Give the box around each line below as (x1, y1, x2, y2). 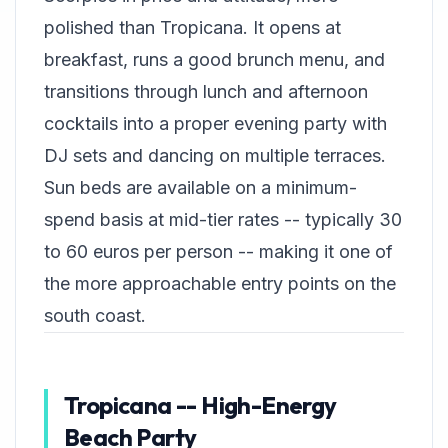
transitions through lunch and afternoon (44, 81, 368, 103)
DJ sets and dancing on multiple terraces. (44, 145, 386, 167)
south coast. (44, 305, 146, 327)
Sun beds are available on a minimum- (44, 177, 357, 199)
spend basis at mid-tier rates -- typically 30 (44, 209, 402, 231)
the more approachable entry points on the (44, 273, 396, 295)
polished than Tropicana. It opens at (44, 17, 341, 39)
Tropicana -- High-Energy (64, 390, 337, 421)
